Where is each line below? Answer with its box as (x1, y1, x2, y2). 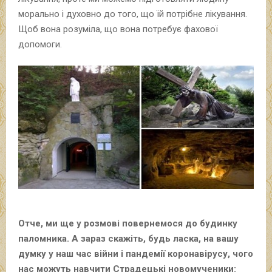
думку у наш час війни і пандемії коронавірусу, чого (18, 248, 253, 259)
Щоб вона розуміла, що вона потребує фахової (18, 23, 218, 35)
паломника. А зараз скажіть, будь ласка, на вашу (18, 233, 239, 244)
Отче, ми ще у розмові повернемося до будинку (18, 217, 237, 229)
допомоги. (18, 38, 62, 50)
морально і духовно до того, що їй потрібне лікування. (18, 8, 247, 19)
